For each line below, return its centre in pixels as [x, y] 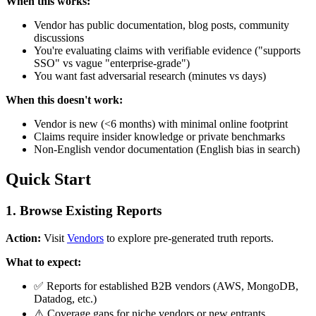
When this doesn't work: [64, 100]
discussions [59, 38]
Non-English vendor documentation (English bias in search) [167, 150]
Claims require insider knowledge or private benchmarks [159, 137]
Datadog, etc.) [65, 298]
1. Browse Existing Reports [84, 211]
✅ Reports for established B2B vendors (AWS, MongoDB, [166, 286]
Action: [23, 238]
